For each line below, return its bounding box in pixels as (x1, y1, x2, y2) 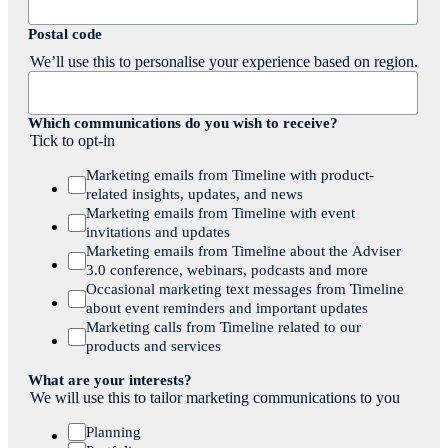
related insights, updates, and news (86, 185, 303, 202)
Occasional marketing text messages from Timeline (86, 280, 404, 297)
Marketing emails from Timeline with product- (86, 166, 374, 183)
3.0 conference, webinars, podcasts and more (86, 261, 368, 278)
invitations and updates (86, 223, 230, 240)
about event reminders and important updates (86, 299, 368, 316)
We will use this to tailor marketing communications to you (30, 388, 400, 406)
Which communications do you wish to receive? (28, 114, 338, 131)
